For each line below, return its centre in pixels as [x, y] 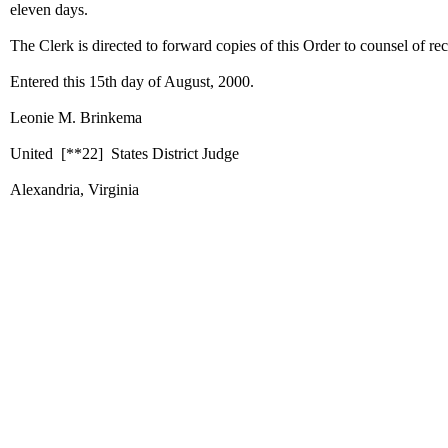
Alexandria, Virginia [74, 189]
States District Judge [171, 153]
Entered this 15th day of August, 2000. [132, 81]
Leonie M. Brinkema [76, 117]
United [35, 153]
